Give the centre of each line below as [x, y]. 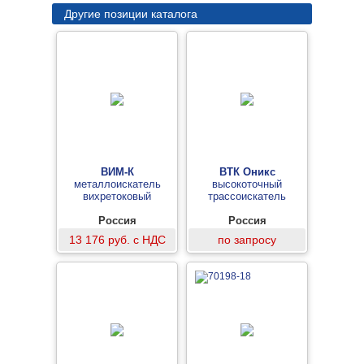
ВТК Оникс [247, 172]
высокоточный [247, 184]
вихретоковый [117, 196]
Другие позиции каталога [131, 14]
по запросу [247, 240]
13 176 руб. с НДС [117, 240]
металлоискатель [117, 184]
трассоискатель [247, 196]
